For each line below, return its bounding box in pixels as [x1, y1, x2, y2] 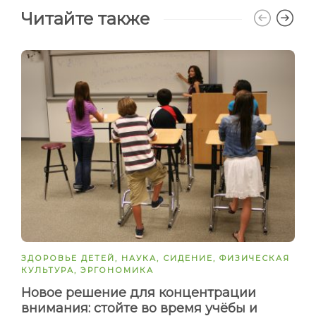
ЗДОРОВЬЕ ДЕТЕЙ [21, 253, 115, 263]
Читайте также [21, 8, 150, 30]
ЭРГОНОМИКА [80, 265, 154, 275]
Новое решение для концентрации [21, 284, 256, 300]
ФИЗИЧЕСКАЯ [219, 253, 290, 263]
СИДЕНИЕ [163, 253, 213, 263]
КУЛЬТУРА [21, 265, 74, 275]
